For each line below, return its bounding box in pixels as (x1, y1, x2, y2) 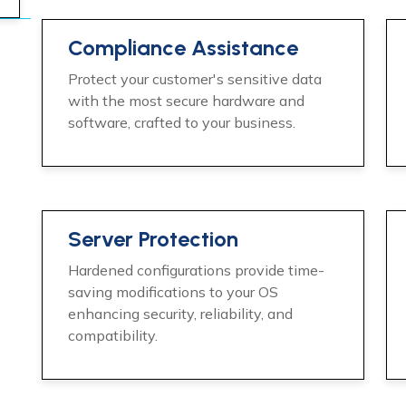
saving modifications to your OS (68, 283, 278, 301)
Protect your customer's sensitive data (68, 70, 322, 88)
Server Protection (68, 226, 238, 252)
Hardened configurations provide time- (68, 261, 324, 279)
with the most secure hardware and (68, 92, 304, 110)
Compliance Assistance (68, 34, 298, 61)
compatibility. (68, 326, 158, 344)
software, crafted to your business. (68, 113, 295, 131)
